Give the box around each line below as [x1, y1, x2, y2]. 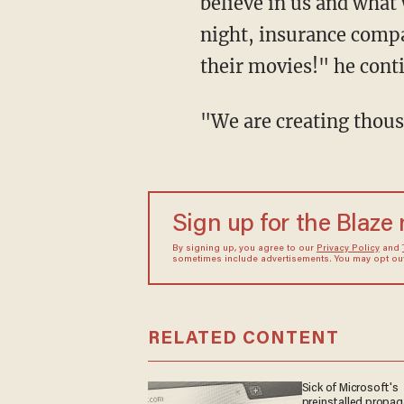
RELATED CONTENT [147, 329, 339, 348]
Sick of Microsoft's [301, 381, 399, 395]
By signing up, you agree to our [171, 244, 317, 253]
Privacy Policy [316, 244, 380, 253]
